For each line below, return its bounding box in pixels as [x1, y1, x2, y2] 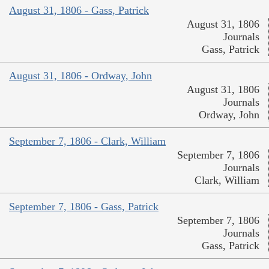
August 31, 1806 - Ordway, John [9, 69, 152, 82]
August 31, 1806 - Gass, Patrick [9, 4, 149, 16]
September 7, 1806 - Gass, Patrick [9, 200, 159, 213]
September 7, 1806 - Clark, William [9, 134, 166, 147]
